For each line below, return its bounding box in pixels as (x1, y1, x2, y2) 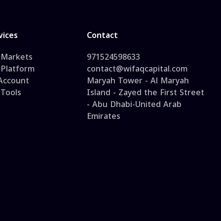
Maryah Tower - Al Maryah (87, 73, 189, 88)
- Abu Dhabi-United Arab (87, 97, 182, 112)
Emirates (87, 109, 120, 124)
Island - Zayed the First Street (87, 85, 204, 100)
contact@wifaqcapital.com (87, 61, 187, 76)
